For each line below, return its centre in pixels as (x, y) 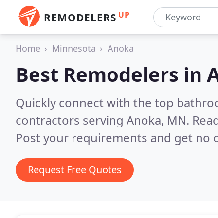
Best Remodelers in (111, 74)
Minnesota (74, 48)
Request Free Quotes (75, 170)
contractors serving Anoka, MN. (104, 120)
